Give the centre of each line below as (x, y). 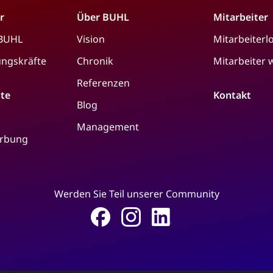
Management (108, 126)
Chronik (95, 61)
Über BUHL (103, 17)
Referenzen (103, 83)
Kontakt (232, 95)
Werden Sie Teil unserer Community (136, 193)
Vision (91, 39)
